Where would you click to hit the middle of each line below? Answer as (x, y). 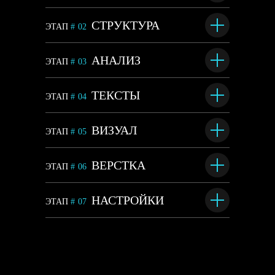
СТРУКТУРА (126, 25)
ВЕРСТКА (118, 165)
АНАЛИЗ (116, 60)
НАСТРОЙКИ (128, 200)
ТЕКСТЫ (116, 95)
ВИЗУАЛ (114, 130)
